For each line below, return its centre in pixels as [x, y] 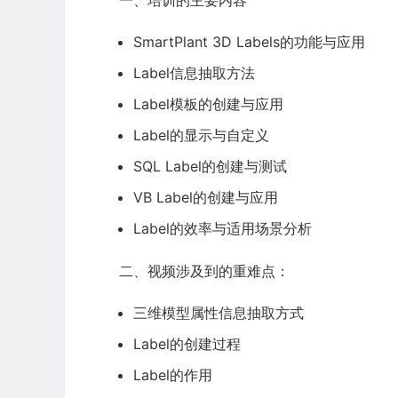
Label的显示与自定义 [201, 135]
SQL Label [167, 167]
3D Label [243, 42]
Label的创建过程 [187, 344]
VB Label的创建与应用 [206, 198]
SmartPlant [171, 42]
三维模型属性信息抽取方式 [219, 313]
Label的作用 [173, 375]
